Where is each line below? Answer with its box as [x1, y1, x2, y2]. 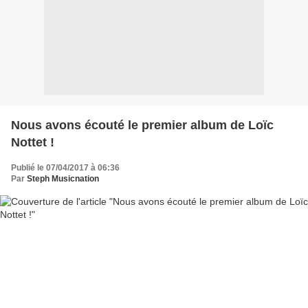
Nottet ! [11, 135, 54, 149]
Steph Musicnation [27, 173, 99, 184]
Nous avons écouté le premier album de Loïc [11, 118, 274, 132]
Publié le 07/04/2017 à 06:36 [11, 162, 120, 173]
